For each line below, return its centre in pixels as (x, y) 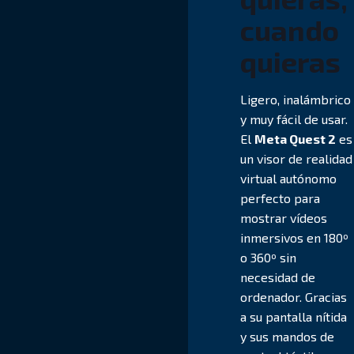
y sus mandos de (288, 336)
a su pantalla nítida (294, 316)
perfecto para (281, 198)
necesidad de (278, 277)
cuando (290, 29)
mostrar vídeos (284, 217)
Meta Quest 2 (296, 138)
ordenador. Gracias (294, 296)
